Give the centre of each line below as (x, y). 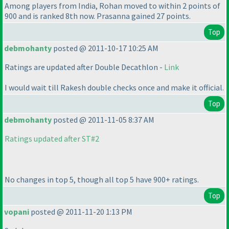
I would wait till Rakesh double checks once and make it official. (114, 88)
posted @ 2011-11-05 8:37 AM (103, 120)
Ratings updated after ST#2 (52, 139)
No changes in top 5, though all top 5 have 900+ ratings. (102, 180)
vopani (17, 212)
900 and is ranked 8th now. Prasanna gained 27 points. (98, 16)
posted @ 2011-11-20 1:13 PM (81, 212)
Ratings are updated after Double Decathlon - (84, 67)
